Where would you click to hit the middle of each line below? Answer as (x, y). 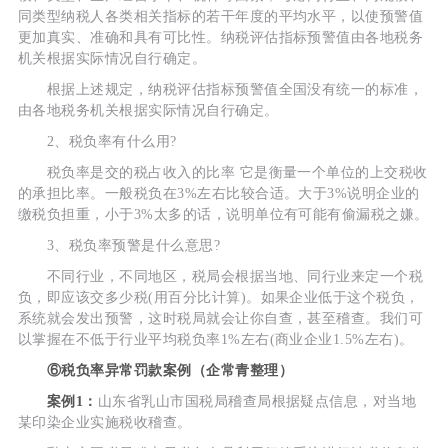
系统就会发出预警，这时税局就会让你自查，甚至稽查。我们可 (220, 319)
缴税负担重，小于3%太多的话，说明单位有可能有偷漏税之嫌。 (223, 215)
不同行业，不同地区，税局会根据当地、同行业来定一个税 (220, 277)
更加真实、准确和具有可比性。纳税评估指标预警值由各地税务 (220, 38)
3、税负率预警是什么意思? (119, 246)
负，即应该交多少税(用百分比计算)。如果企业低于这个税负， (218, 298)
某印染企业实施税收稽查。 (104, 423)
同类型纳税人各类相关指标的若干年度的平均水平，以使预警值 (220, 17)
